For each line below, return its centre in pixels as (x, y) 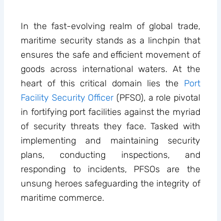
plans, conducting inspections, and (110, 155)
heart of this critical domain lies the (102, 84)
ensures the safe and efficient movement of (110, 55)
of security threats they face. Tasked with (110, 127)
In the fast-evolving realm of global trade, (110, 26)
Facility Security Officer (67, 98)
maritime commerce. (63, 198)
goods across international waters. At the (110, 69)
